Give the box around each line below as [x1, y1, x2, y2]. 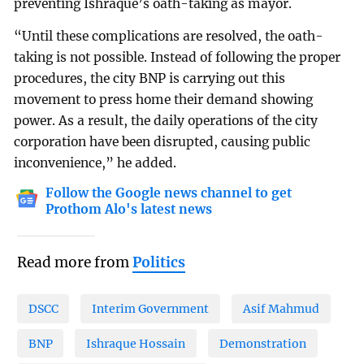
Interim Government [92, 301, 210, 316]
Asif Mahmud [242, 301, 319, 316]
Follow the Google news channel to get [45, 184, 292, 201]
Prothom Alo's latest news [45, 201, 213, 217]
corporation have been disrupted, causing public [14, 134, 311, 150]
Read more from [16, 253, 132, 272]
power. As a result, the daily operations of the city [14, 113, 318, 129]
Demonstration [219, 336, 306, 351]
